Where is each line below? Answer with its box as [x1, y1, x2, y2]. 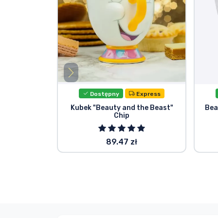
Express [135, 90, 161, 97]
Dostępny [89, 90, 120, 97]
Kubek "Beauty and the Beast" [70, 104, 173, 112]
